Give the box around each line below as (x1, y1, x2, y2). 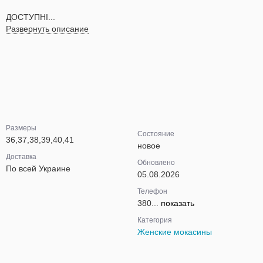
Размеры (6, 124, 36, 132)
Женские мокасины (137, 227, 212, 237)
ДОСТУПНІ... (6, 12, 55, 22)
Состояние (137, 130, 174, 138)
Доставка (6, 153, 36, 161)
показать (161, 198, 194, 208)
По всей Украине (6, 164, 70, 173)
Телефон (137, 187, 167, 195)
